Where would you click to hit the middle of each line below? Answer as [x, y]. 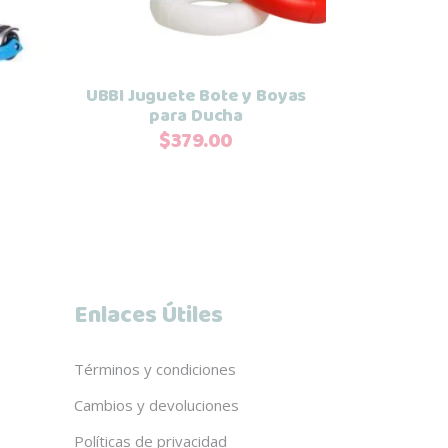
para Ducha [196, 115]
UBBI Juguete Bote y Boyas [196, 95]
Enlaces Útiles [148, 315]
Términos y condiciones [154, 368]
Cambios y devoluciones [156, 404]
